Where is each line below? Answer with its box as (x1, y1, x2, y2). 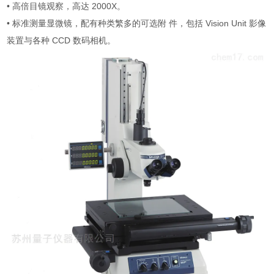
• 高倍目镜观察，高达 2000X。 (7, 1, 126, 11)
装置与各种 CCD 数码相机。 (7, 35, 116, 45)
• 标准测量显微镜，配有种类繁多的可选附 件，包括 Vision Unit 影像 (7, 18, 267, 28)
